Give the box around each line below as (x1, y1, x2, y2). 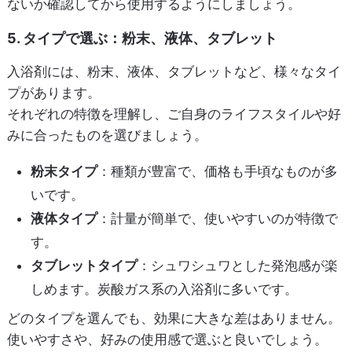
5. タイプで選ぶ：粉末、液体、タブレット (6, 30, 277, 47)
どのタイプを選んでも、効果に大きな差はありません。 (6, 310, 341, 326)
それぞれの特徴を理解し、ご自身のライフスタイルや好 (6, 106, 341, 123)
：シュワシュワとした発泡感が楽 (137, 258, 338, 274)
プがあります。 (6, 85, 101, 101)
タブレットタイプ (30, 258, 137, 274)
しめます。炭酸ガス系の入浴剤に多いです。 (30, 281, 298, 298)
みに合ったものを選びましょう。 (6, 127, 207, 144)
